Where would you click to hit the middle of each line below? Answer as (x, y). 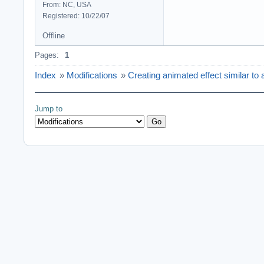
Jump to (49, 108)
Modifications (92, 75)
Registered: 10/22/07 (76, 16)
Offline (54, 35)
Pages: (47, 55)
